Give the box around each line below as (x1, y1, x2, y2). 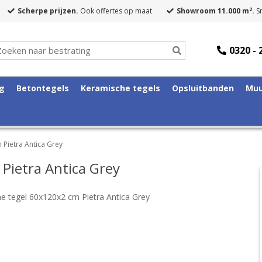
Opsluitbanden (172, 82, 234, 94)
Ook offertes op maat (78, 6, 152, 16)
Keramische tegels (81, 82, 160, 94)
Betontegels (16, 82, 69, 94)
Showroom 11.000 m (177, 6, 249, 16)
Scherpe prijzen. (18, 6, 78, 16)
